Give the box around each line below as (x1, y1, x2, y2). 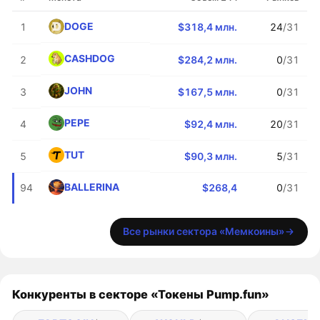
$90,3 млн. (184, 149, 238, 162)
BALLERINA (64, 181, 119, 194)
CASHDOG (64, 52, 115, 65)
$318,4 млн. (178, 20, 238, 33)
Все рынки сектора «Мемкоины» (122, 225, 284, 238)
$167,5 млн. (178, 85, 238, 98)
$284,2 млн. (178, 53, 238, 66)
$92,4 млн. (184, 117, 238, 130)
